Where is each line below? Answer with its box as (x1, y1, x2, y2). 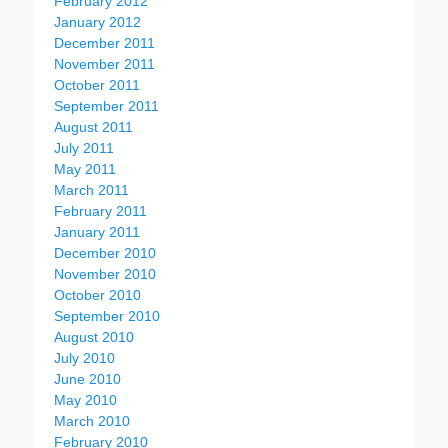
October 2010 (54, 287, 141, 303)
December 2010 (54, 245, 156, 261)
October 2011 (54, 77, 140, 93)
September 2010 (54, 308, 160, 324)
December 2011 (54, 35, 155, 51)
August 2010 (54, 329, 134, 345)
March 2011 (54, 182, 129, 198)
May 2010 (54, 392, 117, 408)
